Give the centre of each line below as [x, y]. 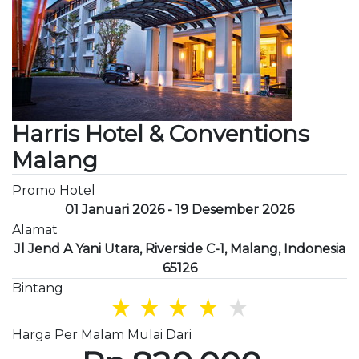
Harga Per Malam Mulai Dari [102, 335]
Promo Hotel [54, 190]
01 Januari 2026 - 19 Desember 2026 [179, 209]
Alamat [35, 229]
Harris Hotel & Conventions [161, 133]
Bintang [38, 288]
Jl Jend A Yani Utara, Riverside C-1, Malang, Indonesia [179, 248]
